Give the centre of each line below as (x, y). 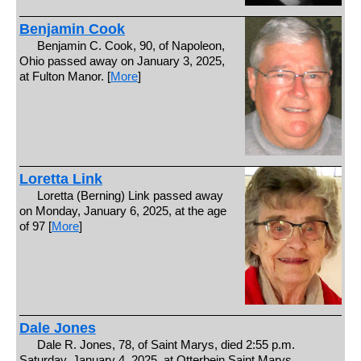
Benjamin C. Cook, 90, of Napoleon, (131, 45)
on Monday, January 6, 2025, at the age (122, 210)
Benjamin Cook (72, 29)
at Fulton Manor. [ (64, 76)
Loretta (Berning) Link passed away (131, 195)
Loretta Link (60, 178)
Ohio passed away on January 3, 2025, (122, 60)
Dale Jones (57, 328)
